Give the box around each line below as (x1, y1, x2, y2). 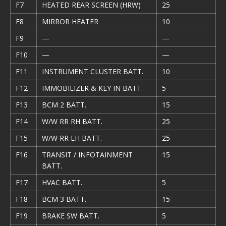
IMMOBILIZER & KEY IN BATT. (42, 83, 143, 93)
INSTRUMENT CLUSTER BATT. (42, 67, 143, 76)
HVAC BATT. (42, 178, 82, 187)
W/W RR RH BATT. (42, 117, 102, 126)
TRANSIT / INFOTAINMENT (42, 150, 133, 159)
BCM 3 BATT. (42, 194, 86, 204)
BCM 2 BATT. (42, 100, 86, 109)
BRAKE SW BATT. (42, 211, 99, 220)
